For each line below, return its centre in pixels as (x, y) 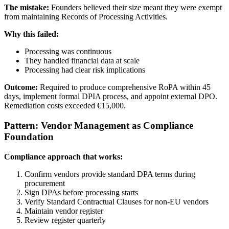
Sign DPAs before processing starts (81, 192)
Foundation (29, 136)
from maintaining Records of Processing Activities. (86, 17)
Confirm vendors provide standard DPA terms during (110, 174)
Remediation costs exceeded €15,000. (65, 106)
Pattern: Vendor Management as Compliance (99, 125)
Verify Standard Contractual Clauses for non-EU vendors (117, 201)
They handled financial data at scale (82, 61)
